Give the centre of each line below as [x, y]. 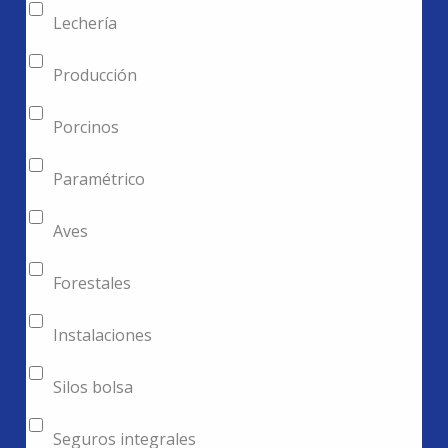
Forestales [92, 283]
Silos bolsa [93, 387]
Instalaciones [103, 335]
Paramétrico [99, 179]
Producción [95, 75]
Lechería [85, 23]
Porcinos [86, 127]
